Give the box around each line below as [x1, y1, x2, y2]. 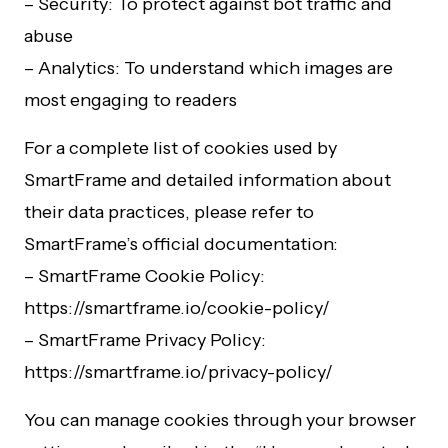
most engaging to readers [24, 89, 237, 111]
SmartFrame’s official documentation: [24, 233, 338, 255]
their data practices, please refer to [24, 201, 314, 223]
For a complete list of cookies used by [24, 137, 337, 159]
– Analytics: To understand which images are [24, 57, 393, 79]
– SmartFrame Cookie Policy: [24, 265, 265, 287]
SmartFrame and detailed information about [24, 169, 391, 191]
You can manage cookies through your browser [24, 409, 416, 431]
